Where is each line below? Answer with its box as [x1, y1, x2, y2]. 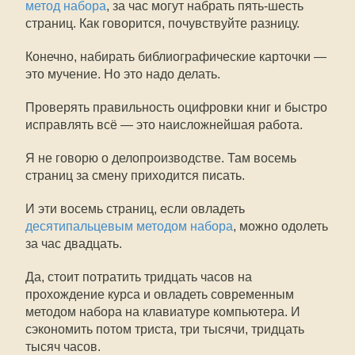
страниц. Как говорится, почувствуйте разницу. [25, 17, 300, 30]
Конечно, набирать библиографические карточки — [25, 50, 326, 63]
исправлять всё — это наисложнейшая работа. [25, 118, 303, 132]
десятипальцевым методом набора [25, 219, 233, 233]
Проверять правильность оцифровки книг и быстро [25, 101, 327, 114]
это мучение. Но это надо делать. [25, 67, 220, 81]
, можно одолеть [233, 219, 328, 233]
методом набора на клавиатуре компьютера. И [25, 305, 300, 319]
